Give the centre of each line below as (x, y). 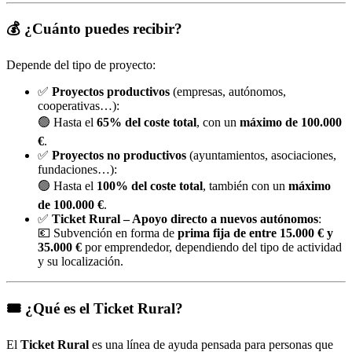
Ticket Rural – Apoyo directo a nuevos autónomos (185, 219)
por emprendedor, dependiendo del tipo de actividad (212, 247)
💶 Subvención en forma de (108, 233)
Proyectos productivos (111, 92)
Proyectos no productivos (119, 156)
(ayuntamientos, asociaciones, (261, 156)
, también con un (246, 186)
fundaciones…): (77, 170)
